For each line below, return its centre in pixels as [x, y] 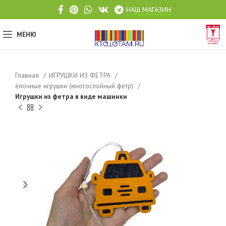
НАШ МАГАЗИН [149, 10]
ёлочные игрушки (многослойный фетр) [75, 86]
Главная [28, 75]
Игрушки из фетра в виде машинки [71, 96]
